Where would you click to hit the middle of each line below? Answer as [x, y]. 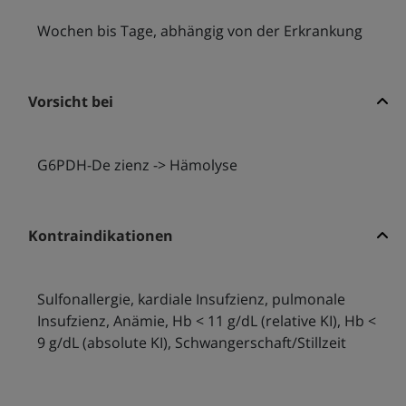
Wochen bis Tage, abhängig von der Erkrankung [199, 31]
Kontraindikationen [100, 236]
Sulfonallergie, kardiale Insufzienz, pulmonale [191, 300]
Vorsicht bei [70, 102]
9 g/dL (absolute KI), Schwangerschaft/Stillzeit [191, 343]
